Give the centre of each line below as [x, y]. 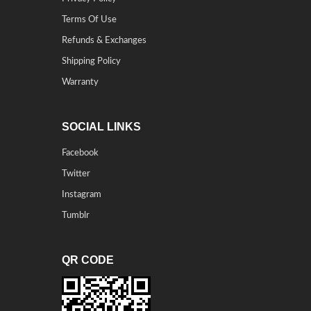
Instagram [82, 195]
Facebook [80, 153]
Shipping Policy [91, 61]
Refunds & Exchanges [104, 41]
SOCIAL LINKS [101, 127]
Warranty [80, 82]
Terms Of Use [89, 20]
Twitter [76, 174]
